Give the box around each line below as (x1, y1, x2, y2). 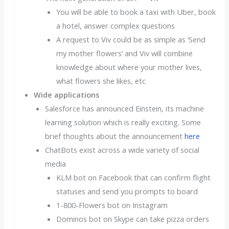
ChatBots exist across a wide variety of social (45, 145, 200, 155)
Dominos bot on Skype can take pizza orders (56, 214, 209, 224)
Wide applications (34, 89, 100, 100)
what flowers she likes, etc (56, 76, 146, 86)
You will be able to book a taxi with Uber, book (56, 7, 216, 17)
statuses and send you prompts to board (56, 186, 198, 197)
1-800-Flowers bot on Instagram (56, 200, 168, 211)
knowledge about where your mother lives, (56, 62, 202, 73)
